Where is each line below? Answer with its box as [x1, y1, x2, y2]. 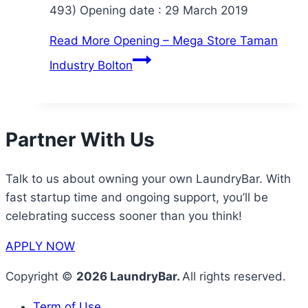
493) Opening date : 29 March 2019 [49, 3, 248, 17]
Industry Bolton [49, 58, 133, 72]
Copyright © [5, 269, 76, 283]
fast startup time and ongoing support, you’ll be [5, 190, 268, 204]
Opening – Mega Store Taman [110, 33, 278, 47]
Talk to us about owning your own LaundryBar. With [5, 171, 291, 186]
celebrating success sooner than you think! [5, 208, 242, 223]
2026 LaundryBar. [76, 269, 182, 283]
